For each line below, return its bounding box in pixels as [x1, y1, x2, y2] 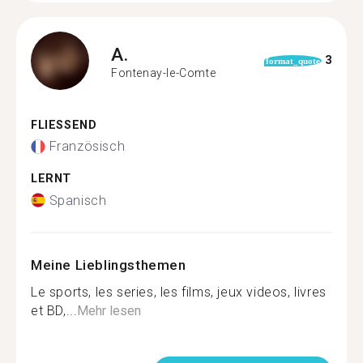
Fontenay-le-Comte [111, 66, 216, 79]
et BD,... [31, 302, 78, 318]
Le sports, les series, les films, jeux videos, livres [31, 284, 327, 300]
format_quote [265, 55, 320, 66]
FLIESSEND [31, 117, 88, 132]
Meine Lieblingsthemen [31, 256, 186, 273]
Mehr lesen [77, 302, 142, 318]
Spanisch [49, 192, 107, 208]
